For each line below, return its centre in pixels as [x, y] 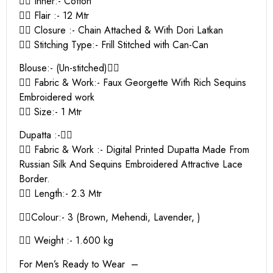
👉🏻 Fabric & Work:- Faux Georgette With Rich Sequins [133, 82]
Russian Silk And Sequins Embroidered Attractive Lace [131, 165]
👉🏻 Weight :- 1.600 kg [66, 241]
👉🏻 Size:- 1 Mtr [50, 112]
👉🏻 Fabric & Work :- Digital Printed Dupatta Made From [134, 150]
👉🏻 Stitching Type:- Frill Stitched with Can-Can [114, 44]
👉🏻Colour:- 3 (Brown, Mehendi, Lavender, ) [110, 217]
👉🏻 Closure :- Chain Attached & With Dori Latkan [121, 30]
